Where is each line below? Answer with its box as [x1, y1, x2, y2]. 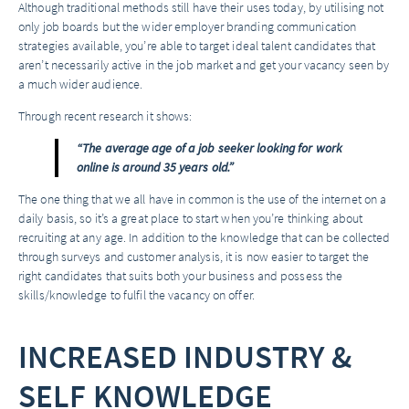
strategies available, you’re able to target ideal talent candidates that [18, 37, 376, 55]
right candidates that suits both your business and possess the [18, 267, 343, 285]
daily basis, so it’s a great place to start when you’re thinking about [18, 209, 363, 227]
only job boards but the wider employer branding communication [18, 17, 357, 36]
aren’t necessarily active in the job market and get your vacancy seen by [18, 56, 390, 74]
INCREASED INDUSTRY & [18, 334, 352, 378]
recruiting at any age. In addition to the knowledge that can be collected [18, 228, 391, 246]
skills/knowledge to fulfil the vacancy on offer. [18, 286, 255, 304]
